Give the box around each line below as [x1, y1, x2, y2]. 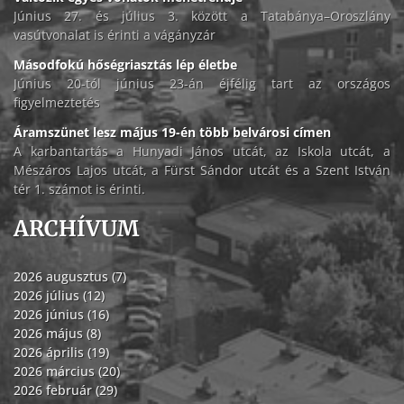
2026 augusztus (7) [14, 268, 126, 286]
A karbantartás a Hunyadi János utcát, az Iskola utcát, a [14, 142, 390, 161]
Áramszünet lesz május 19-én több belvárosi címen [14, 124, 331, 142]
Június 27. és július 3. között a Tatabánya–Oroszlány [14, 7, 390, 25]
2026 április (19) [14, 344, 109, 362]
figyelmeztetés [14, 94, 100, 112]
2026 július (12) [14, 287, 105, 305]
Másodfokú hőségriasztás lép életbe [14, 56, 237, 74]
